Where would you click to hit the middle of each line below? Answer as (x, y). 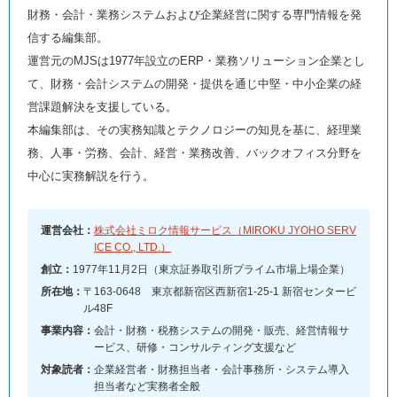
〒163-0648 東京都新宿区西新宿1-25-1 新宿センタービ (220, 292)
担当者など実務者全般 (147, 387)
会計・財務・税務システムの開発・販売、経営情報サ (222, 331)
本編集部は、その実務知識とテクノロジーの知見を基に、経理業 (195, 130)
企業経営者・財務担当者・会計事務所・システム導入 (222, 370)
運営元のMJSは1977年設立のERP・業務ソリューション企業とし (196, 61)
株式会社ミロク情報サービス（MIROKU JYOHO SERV (225, 231)
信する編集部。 (68, 38)
